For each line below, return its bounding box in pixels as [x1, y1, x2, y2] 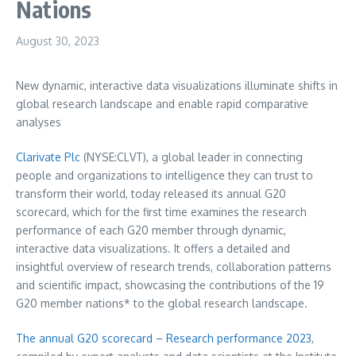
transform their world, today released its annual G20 [16, 187, 286, 200]
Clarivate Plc [16, 150, 80, 164]
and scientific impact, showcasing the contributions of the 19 [16, 278, 324, 292]
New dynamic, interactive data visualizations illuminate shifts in [16, 79, 338, 92]
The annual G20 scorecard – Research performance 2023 [16, 331, 311, 345]
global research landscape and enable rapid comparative [16, 97, 308, 110]
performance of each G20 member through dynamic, [16, 223, 286, 237]
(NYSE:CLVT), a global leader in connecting [80, 150, 303, 164]
